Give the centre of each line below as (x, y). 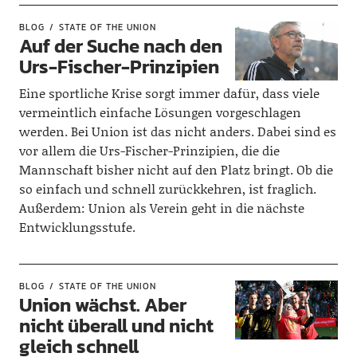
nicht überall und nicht (116, 326)
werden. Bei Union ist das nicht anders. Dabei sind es (177, 131)
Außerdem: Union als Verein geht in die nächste (161, 208)
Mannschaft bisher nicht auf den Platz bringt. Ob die (176, 169)
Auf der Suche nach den (120, 46)
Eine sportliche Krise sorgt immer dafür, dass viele (169, 93)
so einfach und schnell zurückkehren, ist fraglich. (167, 188)
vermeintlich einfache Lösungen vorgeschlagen (160, 112)
